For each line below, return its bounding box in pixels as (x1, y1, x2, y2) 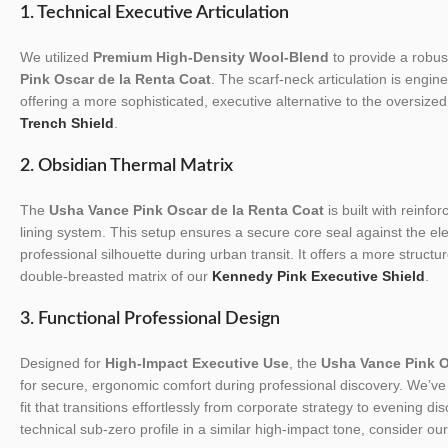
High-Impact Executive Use (105, 354, 289, 371)
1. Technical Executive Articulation (20, 3, 289, 22)
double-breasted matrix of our (20, 267, 212, 284)
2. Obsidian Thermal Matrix (20, 156, 233, 175)
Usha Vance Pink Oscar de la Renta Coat (49, 201, 324, 218)
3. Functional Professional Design (20, 309, 280, 328)
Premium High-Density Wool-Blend (93, 48, 329, 65)
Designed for (20, 354, 105, 371)
